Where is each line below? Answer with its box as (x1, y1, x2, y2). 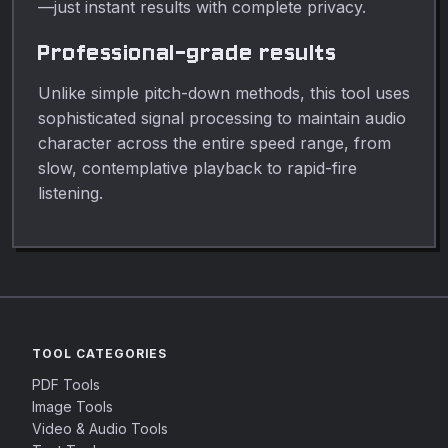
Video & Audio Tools (32, 420, 168, 437)
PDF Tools (32, 376, 100, 393)
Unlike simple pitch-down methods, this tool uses (38, 82, 410, 103)
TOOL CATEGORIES (32, 346, 168, 361)
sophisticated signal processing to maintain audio (38, 107, 406, 128)
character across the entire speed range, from (38, 132, 391, 153)
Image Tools (32, 398, 113, 415)
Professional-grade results (38, 36, 338, 68)
